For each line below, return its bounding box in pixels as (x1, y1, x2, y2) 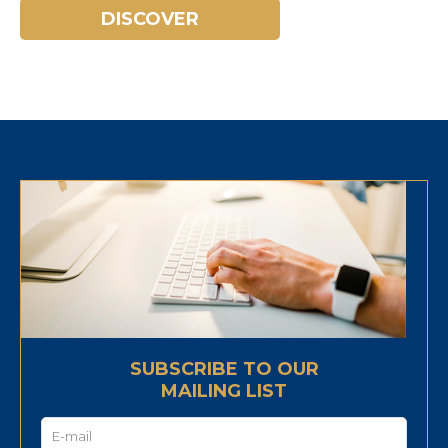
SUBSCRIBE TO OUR (129, 358, 319, 380)
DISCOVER (101, 8, 199, 30)
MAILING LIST (161, 380, 287, 402)
